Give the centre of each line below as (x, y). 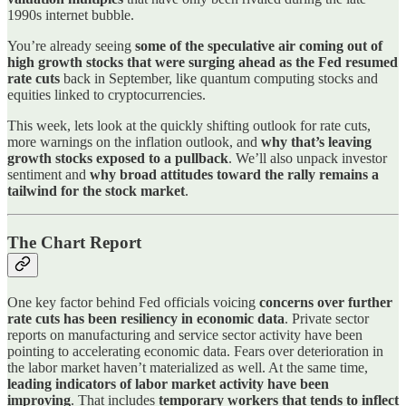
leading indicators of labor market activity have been (168, 383)
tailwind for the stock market (96, 191)
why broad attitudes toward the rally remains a (234, 175)
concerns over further (326, 302)
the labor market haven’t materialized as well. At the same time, (188, 367)
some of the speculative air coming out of (259, 46)
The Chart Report (74, 242)
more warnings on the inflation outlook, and (134, 142)
